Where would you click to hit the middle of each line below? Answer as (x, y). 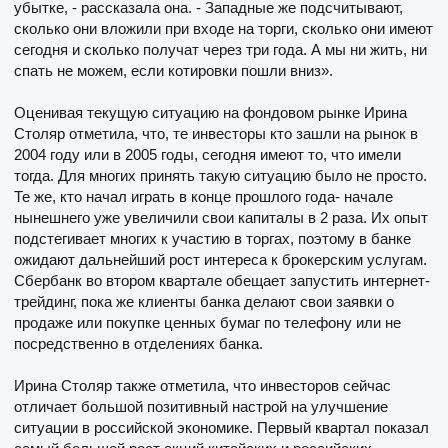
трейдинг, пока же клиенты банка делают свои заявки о (204, 301)
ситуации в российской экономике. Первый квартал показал (221, 427)
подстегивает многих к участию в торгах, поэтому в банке (212, 238)
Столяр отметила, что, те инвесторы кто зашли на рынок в (216, 133)
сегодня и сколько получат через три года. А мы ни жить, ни (220, 49)
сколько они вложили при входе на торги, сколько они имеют (223, 28)
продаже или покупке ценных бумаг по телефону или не (207, 322)
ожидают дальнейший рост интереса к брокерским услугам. (220, 259)
